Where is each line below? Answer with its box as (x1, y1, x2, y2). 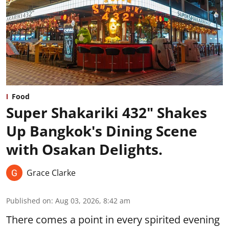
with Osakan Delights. (6, 140, 163, 159)
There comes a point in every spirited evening (6, 213, 220, 227)
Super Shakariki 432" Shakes (6, 103, 207, 123)
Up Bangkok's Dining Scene (6, 121, 197, 141)
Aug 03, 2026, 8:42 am (55, 196, 130, 206)
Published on (6, 196, 51, 206)
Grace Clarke (27, 167, 76, 179)
